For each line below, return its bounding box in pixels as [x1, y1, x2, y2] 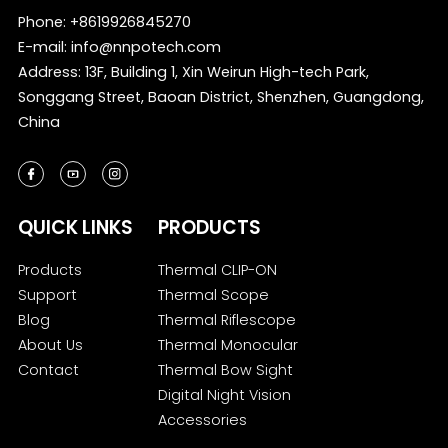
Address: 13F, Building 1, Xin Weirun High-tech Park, [17, 61, 369, 82]
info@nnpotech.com [70, 36, 221, 57]
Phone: [17, 11, 70, 32]
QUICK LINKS [17, 213, 133, 241]
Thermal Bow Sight [158, 359, 294, 380]
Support [17, 284, 77, 305]
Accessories [158, 409, 248, 430]
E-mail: [17, 36, 71, 57]
